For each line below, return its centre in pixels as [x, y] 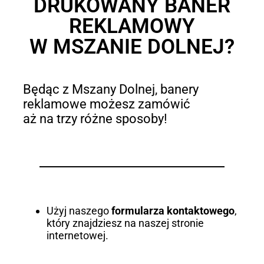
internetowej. [77, 236]
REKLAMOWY [132, 26]
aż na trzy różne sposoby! [95, 119]
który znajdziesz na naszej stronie [125, 223]
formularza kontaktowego [173, 211]
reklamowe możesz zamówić [106, 104]
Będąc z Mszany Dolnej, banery [110, 89]
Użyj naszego [79, 211]
